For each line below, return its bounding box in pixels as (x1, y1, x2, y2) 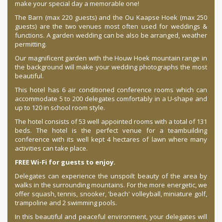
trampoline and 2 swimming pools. (15, 198, 117, 208)
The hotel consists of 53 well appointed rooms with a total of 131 (15, 117, 207, 126)
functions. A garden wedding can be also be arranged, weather (15, 31, 207, 40)
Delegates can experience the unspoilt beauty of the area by (15, 171, 207, 181)
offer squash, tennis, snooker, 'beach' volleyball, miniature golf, (15, 189, 207, 199)
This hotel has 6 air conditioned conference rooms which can (15, 85, 207, 95)
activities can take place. (15, 144, 88, 153)
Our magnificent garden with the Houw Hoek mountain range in (15, 54, 207, 63)
